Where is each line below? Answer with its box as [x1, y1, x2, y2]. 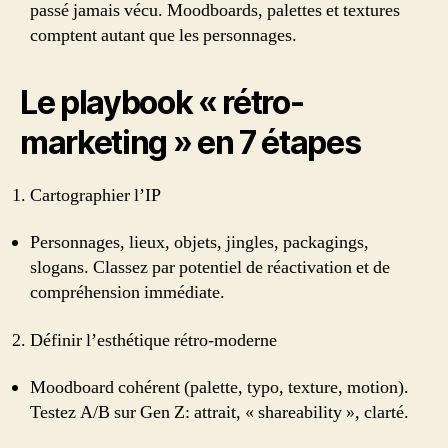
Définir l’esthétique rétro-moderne [30, 328, 277, 352]
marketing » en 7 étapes [20, 122, 361, 162]
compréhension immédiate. [30, 281, 225, 304]
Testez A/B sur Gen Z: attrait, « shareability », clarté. [30, 401, 409, 424]
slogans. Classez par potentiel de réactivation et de [30, 256, 390, 279]
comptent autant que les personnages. [30, 23, 297, 47]
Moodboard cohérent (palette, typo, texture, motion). [30, 376, 409, 399]
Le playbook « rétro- [20, 82, 304, 122]
